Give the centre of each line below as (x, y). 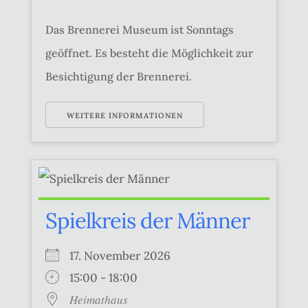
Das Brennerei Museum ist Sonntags (139, 29)
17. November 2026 (125, 255)
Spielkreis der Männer (147, 220)
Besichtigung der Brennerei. (118, 76)
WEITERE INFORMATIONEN (124, 115)
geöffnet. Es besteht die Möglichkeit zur (149, 53)
